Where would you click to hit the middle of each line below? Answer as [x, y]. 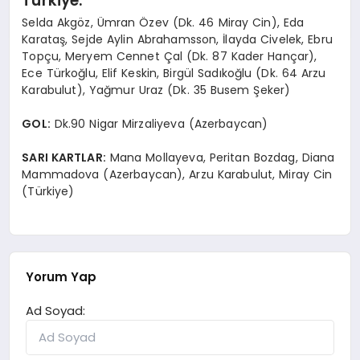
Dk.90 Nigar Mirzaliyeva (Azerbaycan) [159, 123]
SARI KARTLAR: [64, 157]
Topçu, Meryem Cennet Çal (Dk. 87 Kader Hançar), [170, 56]
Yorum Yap [61, 277]
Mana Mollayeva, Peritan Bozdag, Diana [220, 157]
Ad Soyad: [56, 311]
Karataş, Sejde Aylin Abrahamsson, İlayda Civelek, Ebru [177, 39]
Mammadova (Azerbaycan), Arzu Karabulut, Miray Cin [177, 174]
